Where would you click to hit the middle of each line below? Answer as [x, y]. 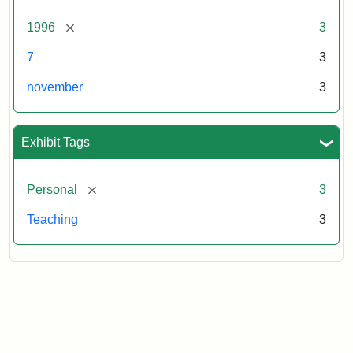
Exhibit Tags [56, 142]
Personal [52, 189]
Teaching [52, 219]
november [55, 87]
